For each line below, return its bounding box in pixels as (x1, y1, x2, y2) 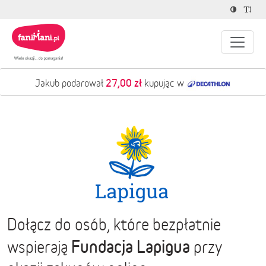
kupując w (142, 77, 186, 89)
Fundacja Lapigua (71, 237, 190, 256)
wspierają (7, 238, 71, 256)
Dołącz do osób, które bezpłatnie (7, 216, 221, 234)
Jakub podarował (35, 77, 106, 89)
